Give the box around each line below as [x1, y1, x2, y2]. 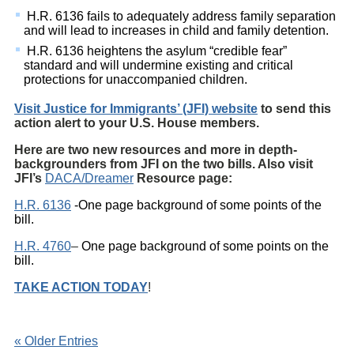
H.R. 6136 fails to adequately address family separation [24, 9, 336, 24]
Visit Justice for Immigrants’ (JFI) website [14, 102, 258, 116]
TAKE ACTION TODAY [14, 281, 148, 295]
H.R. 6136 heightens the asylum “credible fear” [24, 44, 287, 58]
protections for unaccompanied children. [24, 73, 247, 87]
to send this [258, 102, 331, 116]
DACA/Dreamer [45, 171, 134, 186]
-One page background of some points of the [74, 198, 322, 213]
